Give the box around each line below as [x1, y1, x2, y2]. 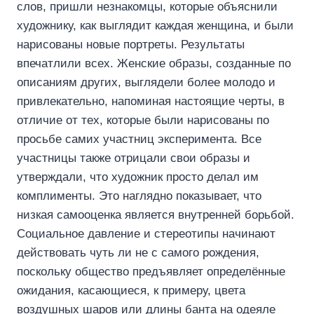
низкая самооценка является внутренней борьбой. [17, 207, 294, 221]
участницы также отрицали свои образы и [17, 151, 250, 165]
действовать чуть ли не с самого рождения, [17, 245, 259, 259]
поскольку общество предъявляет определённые [17, 264, 285, 278]
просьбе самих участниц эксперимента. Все [17, 132, 261, 146]
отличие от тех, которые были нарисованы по [17, 113, 269, 127]
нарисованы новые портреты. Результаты [17, 37, 245, 51]
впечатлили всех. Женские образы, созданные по [17, 56, 291, 70]
